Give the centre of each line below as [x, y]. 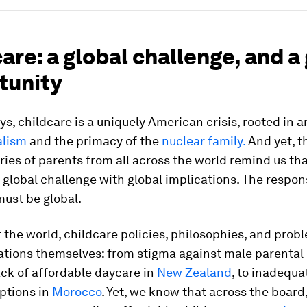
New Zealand [194, 272]
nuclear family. [204, 141]
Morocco [77, 292]
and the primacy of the [94, 141]
